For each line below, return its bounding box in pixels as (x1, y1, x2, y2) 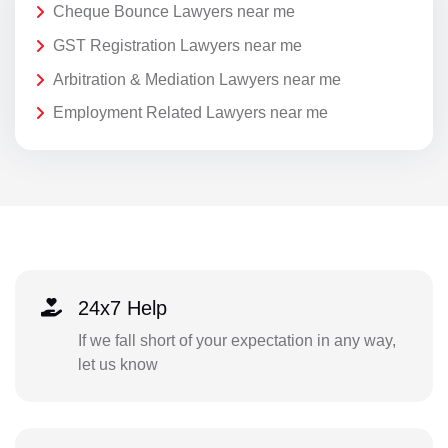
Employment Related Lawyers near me (53, 104, 328, 122)
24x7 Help (77, 296, 167, 319)
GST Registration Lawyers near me (53, 36, 302, 54)
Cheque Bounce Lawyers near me (53, 3, 295, 21)
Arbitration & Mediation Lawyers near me (53, 70, 341, 88)
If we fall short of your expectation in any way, (77, 331, 396, 349)
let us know (77, 355, 158, 373)
